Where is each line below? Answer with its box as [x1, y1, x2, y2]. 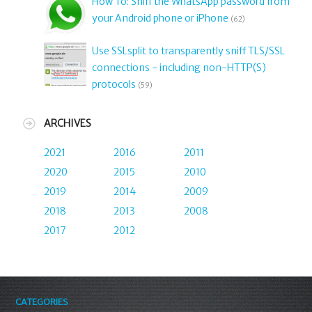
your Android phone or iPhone [91, 11, 228, 24]
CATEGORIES [15, 297, 69, 308]
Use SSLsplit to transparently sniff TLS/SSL [91, 45, 285, 58]
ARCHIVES [43, 117, 91, 130]
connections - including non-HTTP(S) [91, 61, 266, 75]
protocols [91, 78, 136, 91]
